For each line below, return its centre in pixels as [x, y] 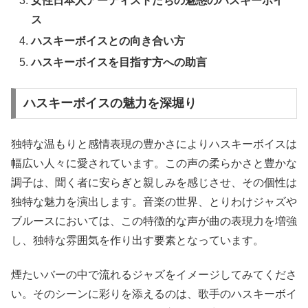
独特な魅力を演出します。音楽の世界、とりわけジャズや [154, 201]
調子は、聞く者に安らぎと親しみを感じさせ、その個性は [154, 182]
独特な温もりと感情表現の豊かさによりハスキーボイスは [154, 144]
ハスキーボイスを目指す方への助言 [119, 63]
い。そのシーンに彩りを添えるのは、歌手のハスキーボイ [154, 294]
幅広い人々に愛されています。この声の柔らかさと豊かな [154, 163]
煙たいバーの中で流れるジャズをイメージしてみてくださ [154, 275]
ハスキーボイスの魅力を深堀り [110, 103]
